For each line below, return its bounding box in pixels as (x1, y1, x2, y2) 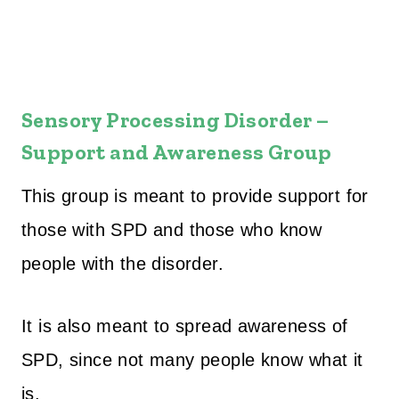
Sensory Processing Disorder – (21, 106, 330, 133)
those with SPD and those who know (21, 219, 322, 240)
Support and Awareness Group (21, 138, 332, 165)
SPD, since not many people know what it (21, 349, 363, 370)
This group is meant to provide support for (21, 185, 369, 206)
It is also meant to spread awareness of (21, 315, 348, 336)
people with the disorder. (21, 253, 224, 273)
